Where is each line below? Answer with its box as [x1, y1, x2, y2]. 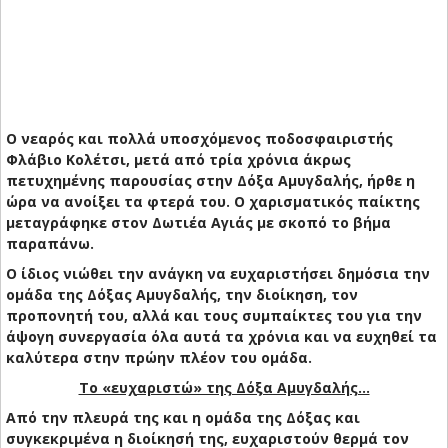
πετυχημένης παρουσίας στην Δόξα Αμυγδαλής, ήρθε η [6, 171, 415, 191]
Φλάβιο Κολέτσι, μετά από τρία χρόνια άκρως [6, 150, 351, 170]
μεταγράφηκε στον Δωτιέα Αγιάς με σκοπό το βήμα [6, 213, 391, 233]
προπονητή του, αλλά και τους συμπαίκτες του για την [6, 306, 422, 326]
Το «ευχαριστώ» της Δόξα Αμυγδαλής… [78, 378, 370, 398]
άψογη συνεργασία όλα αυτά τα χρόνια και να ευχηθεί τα [6, 327, 437, 347]
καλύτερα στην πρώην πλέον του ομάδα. [6, 348, 312, 368]
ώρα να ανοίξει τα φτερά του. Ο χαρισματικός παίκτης [6, 192, 420, 212]
